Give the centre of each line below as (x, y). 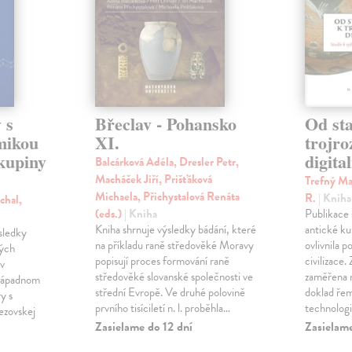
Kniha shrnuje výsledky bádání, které (175, 230)
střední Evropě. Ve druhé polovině (170, 293)
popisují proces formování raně (162, 261)
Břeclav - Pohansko (165, 124)
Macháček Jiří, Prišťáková (153, 180)
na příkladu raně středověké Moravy (174, 246)
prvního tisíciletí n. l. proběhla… (162, 308)
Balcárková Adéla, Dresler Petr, (167, 162)
